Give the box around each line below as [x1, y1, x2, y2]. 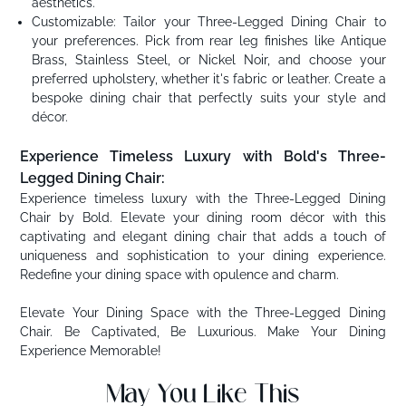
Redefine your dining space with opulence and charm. [20, 267, 340, 283]
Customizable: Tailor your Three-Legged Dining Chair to [32, 14, 386, 30]
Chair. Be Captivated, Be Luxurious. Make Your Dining [20, 324, 386, 340]
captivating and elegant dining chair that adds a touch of [20, 229, 386, 245]
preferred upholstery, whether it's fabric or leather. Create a [32, 72, 386, 87]
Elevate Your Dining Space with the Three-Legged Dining [20, 305, 386, 321]
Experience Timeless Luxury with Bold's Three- [20, 148, 386, 166]
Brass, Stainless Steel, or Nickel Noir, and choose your [32, 53, 386, 68]
